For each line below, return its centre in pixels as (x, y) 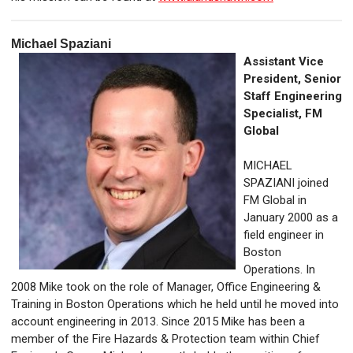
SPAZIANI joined (286, 183)
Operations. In (279, 270)
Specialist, (274, 114)
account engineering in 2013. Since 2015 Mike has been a (158, 322)
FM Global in (275, 201)
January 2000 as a (291, 218)
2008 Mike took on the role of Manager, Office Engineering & (166, 287)
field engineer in (284, 235)
